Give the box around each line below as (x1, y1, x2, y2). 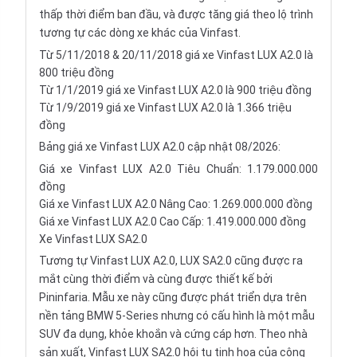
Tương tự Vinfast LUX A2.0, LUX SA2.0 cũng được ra (39, 254, 303, 267)
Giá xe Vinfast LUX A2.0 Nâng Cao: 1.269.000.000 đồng (39, 198, 312, 210)
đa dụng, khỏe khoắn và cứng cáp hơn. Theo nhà (61, 328, 308, 340)
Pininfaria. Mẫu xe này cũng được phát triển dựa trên (39, 291, 307, 304)
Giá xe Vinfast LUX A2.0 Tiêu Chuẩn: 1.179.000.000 (39, 163, 318, 175)
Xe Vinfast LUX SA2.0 (39, 233, 147, 245)
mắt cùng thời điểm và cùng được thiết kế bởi (39, 273, 273, 285)
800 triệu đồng (39, 66, 114, 79)
